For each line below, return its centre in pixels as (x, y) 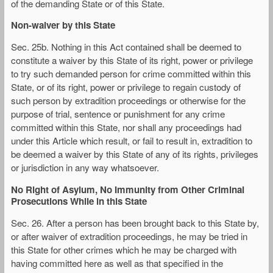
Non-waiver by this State (63, 25)
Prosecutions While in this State (79, 201)
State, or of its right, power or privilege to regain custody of (126, 87)
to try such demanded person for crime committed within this (131, 74)
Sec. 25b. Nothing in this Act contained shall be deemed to (126, 47)
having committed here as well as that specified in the (117, 263)
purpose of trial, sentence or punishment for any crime (118, 114)
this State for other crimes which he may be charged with (124, 249)
